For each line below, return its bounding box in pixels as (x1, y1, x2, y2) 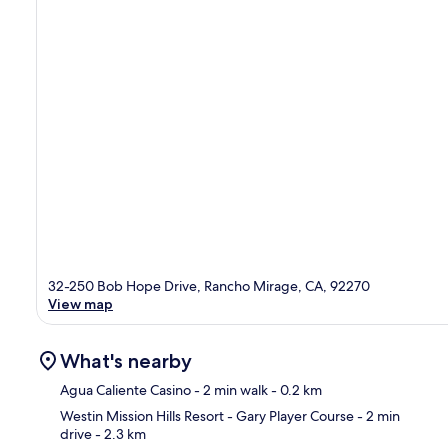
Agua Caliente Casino (60, 380, 191, 399)
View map (48, 294, 113, 313)
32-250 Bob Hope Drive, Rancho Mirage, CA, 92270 (48, 276, 370, 295)
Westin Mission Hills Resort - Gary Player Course (60, 406, 354, 425)
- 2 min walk (191, 380, 268, 399)
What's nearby (60, 348, 192, 373)
